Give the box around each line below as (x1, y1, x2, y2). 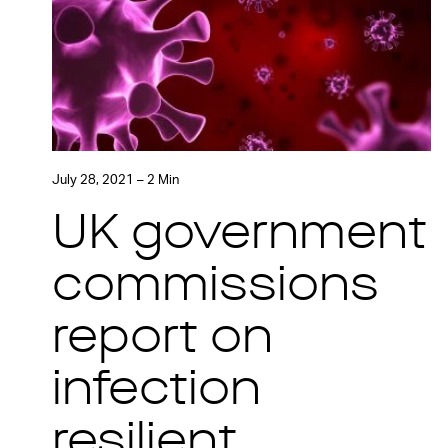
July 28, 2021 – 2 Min (52, 173, 179, 187)
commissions (52, 263, 379, 312)
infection (52, 367, 261, 416)
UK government (52, 211, 427, 260)
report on (52, 315, 273, 364)
